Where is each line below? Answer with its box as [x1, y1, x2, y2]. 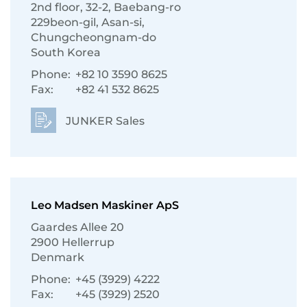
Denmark [31, 251, 84, 264]
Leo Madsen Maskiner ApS [31, 199, 179, 212]
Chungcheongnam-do [31, 31, 156, 44]
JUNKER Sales [63, 114, 145, 127]
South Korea [31, 46, 101, 59]
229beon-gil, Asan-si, [31, 16, 145, 29]
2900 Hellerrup [31, 236, 114, 249]
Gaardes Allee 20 [31, 221, 124, 234]
